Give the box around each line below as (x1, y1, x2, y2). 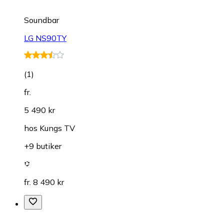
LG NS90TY (24, 32, 66, 43)
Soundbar (24, 14, 59, 25)
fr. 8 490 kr (24, 176, 64, 187)
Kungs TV (39, 122, 75, 133)
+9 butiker (24, 140, 61, 151)
